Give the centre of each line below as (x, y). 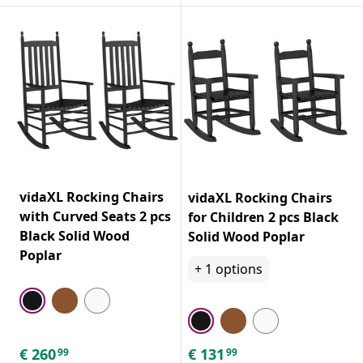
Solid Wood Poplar (246, 236)
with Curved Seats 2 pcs (95, 216)
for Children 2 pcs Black (263, 217)
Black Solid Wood (75, 235)
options (239, 269)
